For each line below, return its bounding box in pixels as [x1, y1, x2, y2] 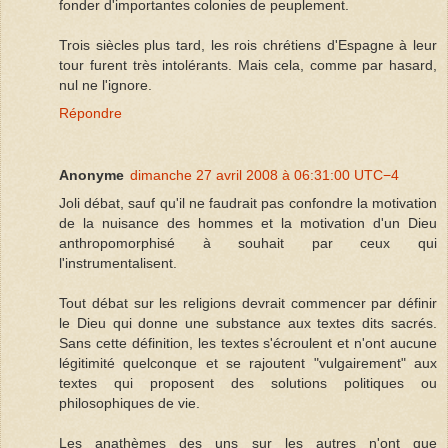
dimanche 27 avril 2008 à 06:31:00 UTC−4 [130, 167, 399, 184]
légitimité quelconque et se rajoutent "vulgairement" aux [59, 355, 437, 372]
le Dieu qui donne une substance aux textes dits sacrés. [59, 315, 437, 332]
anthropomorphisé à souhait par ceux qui [59, 235, 437, 252]
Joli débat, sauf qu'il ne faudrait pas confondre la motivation [59, 195, 437, 212]
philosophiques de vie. [59, 395, 200, 412]
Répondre [59, 105, 122, 122]
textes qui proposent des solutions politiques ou [59, 375, 437, 392]
